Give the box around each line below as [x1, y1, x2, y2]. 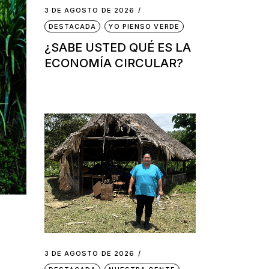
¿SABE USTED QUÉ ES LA [44, 40, 191, 55]
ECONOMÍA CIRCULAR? [44, 56, 183, 71]
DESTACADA [48, 22, 97, 31]
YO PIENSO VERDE [109, 22, 180, 31]
